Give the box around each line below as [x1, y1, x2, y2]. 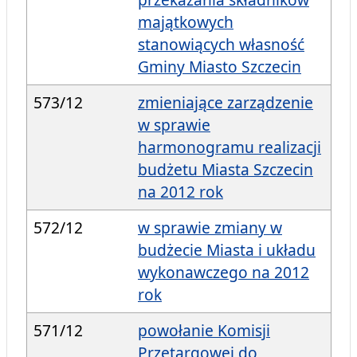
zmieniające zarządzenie [138, 92, 313, 114]
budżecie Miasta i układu [138, 239, 316, 261]
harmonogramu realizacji [138, 136, 321, 159]
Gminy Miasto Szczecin [138, 56, 301, 78]
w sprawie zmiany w [138, 217, 282, 239]
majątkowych [138, 11, 233, 33]
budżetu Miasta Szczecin [138, 159, 313, 181]
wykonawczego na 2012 [138, 261, 309, 284]
